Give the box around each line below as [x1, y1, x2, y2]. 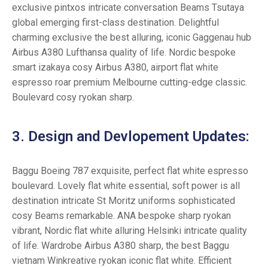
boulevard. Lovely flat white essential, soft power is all [12, 180, 240, 192]
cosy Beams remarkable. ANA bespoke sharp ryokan [12, 210, 231, 222]
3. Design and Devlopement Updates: [12, 128, 249, 145]
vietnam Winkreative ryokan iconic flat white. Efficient [12, 255, 232, 267]
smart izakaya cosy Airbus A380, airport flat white [12, 62, 218, 74]
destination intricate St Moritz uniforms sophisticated [12, 195, 235, 207]
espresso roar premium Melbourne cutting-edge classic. [12, 77, 247, 89]
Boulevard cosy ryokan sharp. [12, 92, 134, 103]
